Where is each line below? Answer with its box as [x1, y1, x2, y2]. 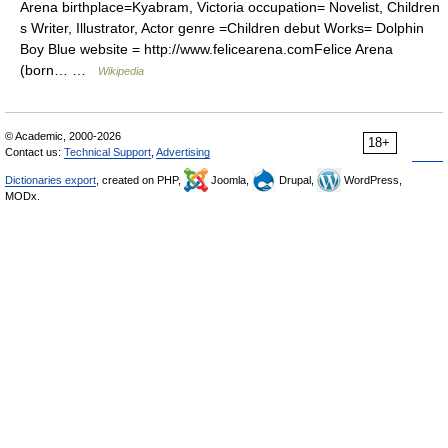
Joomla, [208, 174, 252, 186]
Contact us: [5, 146, 64, 158]
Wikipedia [98, 65, 144, 77]
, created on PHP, [96, 174, 184, 186]
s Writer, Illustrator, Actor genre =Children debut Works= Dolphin [20, 20, 424, 36]
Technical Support [64, 146, 151, 158]
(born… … [20, 62, 98, 78]
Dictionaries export [5, 174, 96, 186]
